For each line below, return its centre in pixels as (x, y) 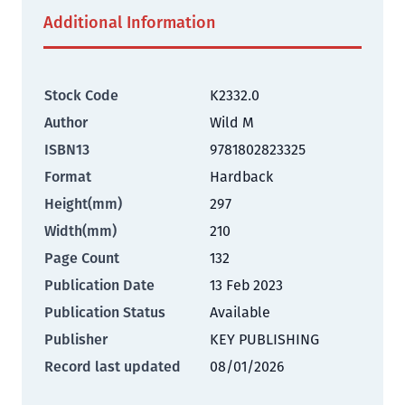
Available (240, 312)
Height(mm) (83, 204)
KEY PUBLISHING (264, 339)
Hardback (241, 177)
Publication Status (105, 312)
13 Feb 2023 (246, 285)
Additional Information (130, 23)
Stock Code (81, 95)
